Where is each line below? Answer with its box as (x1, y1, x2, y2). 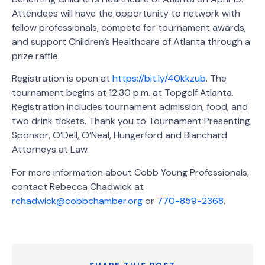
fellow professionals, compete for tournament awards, (12, 21, 246, 34)
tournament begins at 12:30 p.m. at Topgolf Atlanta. (12, 86, 234, 99)
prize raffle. (12, 49, 60, 62)
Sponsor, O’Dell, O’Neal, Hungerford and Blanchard (12, 129, 227, 142)
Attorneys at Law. (12, 143, 89, 156)
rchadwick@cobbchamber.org (12, 194, 143, 207)
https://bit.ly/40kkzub (112, 72, 206, 85)
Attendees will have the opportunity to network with (12, 7, 240, 20)
